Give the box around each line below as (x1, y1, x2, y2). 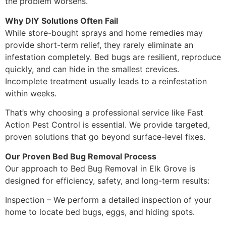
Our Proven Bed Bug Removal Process (5, 151, 156, 161)
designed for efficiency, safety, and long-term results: (5, 175, 209, 186)
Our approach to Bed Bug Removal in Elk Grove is (5, 163, 195, 174)
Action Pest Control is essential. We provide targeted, (5, 120, 210, 130)
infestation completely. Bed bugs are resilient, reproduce (5, 51, 221, 62)
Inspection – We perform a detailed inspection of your (5, 194, 211, 205)
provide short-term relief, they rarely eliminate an (5, 39, 193, 50)
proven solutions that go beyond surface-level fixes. (5, 132, 205, 142)
